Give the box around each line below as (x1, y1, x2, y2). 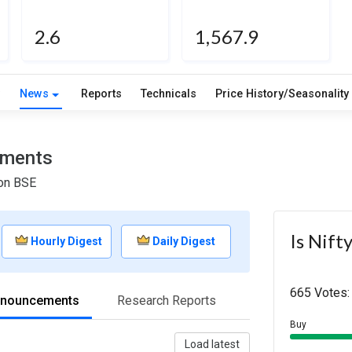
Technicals (140, 87, 196, 101)
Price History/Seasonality (214, 87, 349, 101)
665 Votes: (290, 285, 350, 301)
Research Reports (117, 293, 216, 309)
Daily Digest (152, 235, 216, 248)
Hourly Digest (31, 235, 103, 248)
